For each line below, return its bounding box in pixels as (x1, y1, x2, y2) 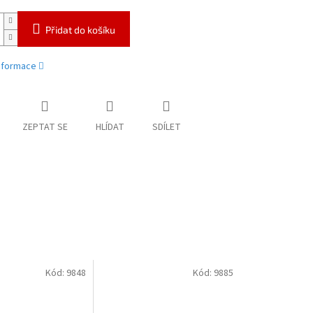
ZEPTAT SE (22, 120, 68, 135)
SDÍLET (152, 120, 181, 135)
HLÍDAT (95, 120, 124, 135)
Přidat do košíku (45, 24, 115, 36)
